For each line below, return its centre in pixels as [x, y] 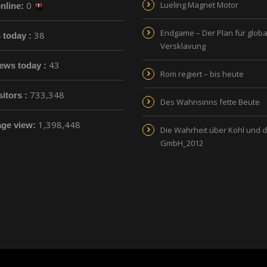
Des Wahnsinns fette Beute [210, 102]
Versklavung [183, 46]
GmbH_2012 [182, 143]
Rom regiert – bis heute [202, 74]
